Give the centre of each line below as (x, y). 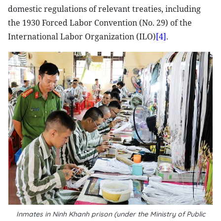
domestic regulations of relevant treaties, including (104, 9)
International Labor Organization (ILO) (82, 37)
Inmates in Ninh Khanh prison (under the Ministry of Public (110, 214)
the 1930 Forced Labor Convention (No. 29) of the (100, 23)
